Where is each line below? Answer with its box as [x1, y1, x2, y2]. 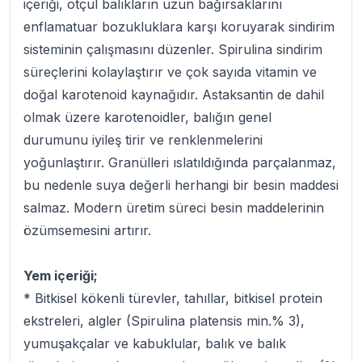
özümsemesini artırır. [23, 222, 151, 238]
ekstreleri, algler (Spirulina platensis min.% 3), [23, 313, 305, 329]
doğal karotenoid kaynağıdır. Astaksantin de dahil [23, 86, 324, 103]
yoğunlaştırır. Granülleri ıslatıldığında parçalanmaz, [23, 154, 336, 170]
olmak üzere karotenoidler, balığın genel [23, 109, 271, 125]
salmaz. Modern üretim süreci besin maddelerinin [23, 200, 324, 216]
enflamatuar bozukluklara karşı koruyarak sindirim [23, 19, 335, 35]
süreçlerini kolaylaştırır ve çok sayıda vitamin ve [23, 64, 317, 80]
